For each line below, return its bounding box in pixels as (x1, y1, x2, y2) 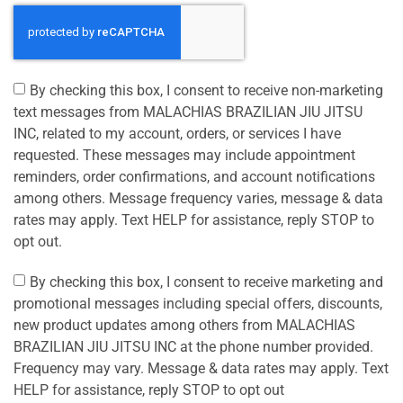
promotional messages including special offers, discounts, (13, 294, 382, 312)
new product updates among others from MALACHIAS (13, 316, 355, 334)
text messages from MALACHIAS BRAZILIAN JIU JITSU (13, 103, 363, 121)
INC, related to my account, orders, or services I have (13, 124, 341, 142)
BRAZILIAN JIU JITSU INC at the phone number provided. (13, 337, 373, 355)
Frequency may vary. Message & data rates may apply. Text (13, 359, 389, 377)
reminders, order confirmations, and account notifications (13, 167, 375, 185)
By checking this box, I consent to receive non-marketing (30, 81, 383, 99)
